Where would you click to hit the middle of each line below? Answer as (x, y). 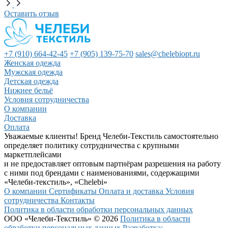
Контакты (78, 201)
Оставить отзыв (32, 14)
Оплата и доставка (132, 191)
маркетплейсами (33, 155)
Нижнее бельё (28, 91)
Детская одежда (31, 81)
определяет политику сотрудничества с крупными (92, 146)
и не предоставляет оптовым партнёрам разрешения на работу (112, 164)
